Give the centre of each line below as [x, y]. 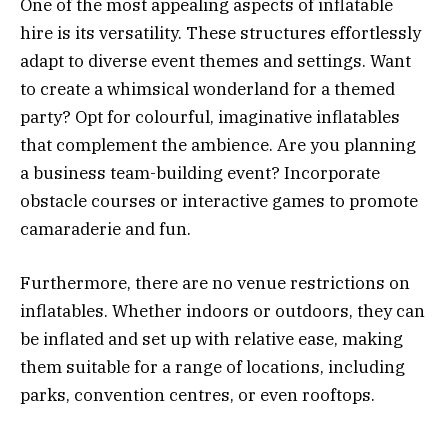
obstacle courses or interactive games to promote [219, 200]
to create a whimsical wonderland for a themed [207, 88]
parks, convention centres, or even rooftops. [197, 394]
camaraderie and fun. [105, 228]
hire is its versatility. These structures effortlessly [220, 32]
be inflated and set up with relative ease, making [211, 338]
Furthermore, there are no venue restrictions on [215, 282]
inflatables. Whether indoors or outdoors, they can [222, 310]
